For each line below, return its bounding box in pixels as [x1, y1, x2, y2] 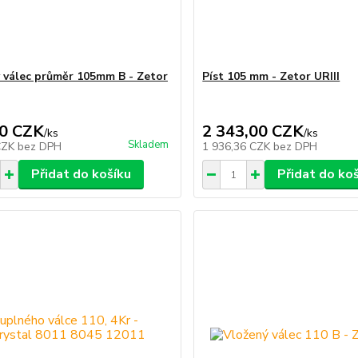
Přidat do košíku [30, 165, 131, 184]
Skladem [128, 137, 169, 153]
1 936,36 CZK [202, 139, 274, 155]
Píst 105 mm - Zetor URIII [202, 69, 340, 85]
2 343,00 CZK [202, 121, 304, 143]
